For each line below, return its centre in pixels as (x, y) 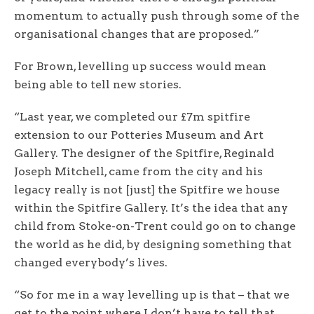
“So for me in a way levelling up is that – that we (152, 295)
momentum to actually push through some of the (157, 16)
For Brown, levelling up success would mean (140, 67)
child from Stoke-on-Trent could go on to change (155, 226)
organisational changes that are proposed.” (138, 34)
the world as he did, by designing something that (153, 245)
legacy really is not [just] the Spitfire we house (147, 190)
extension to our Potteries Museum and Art (139, 135)
